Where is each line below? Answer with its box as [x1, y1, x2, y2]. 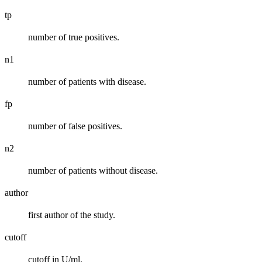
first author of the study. [28, 209, 115, 220]
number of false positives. [28, 120, 122, 131]
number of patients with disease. [28, 76, 146, 87]
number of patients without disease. [28, 165, 158, 175]
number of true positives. [28, 32, 119, 42]
